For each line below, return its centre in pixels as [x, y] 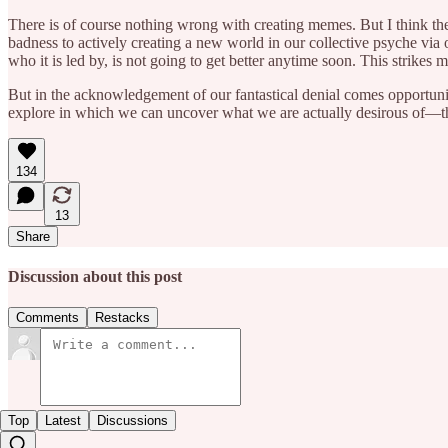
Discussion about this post [95, 276]
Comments [47, 318]
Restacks [122, 318]
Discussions [132, 421]
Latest [63, 421]
